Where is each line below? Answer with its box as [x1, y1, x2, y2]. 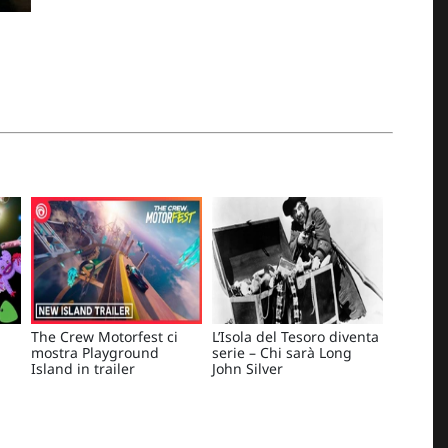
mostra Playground [30, 343, 159, 363]
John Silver [211, 359, 283, 379]
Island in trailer [30, 359, 135, 379]
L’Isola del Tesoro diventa [211, 327, 379, 347]
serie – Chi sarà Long [211, 343, 352, 363]
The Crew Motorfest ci [30, 327, 178, 347]
